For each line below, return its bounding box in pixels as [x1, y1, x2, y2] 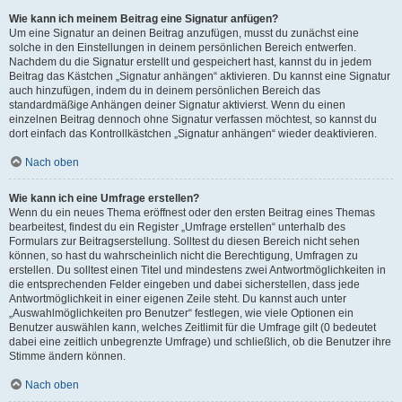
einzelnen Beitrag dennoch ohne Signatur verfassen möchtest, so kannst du [9, 113, 377, 126]
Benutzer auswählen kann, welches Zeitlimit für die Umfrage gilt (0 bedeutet [9, 321, 376, 334]
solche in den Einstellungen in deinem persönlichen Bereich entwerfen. [9, 41, 356, 54]
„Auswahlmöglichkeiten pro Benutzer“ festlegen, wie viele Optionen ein [9, 307, 354, 319]
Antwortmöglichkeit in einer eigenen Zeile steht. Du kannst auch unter [9, 293, 346, 305]
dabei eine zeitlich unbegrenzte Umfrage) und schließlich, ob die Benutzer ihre [9, 336, 391, 348]
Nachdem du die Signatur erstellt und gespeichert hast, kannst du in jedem [9, 56, 371, 68]
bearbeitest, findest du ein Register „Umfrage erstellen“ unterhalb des [9, 221, 345, 233]
